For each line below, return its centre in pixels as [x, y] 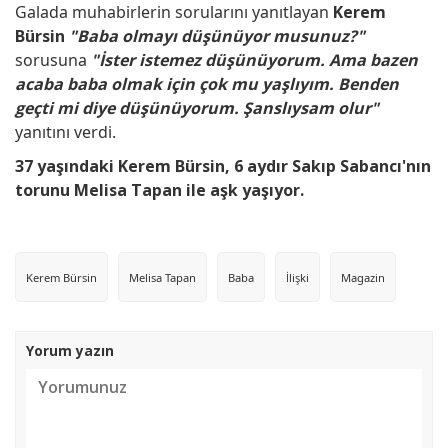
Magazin [363, 278]
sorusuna [53, 59]
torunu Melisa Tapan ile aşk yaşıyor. [159, 189]
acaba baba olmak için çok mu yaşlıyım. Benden [207, 83]
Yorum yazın [70, 350]
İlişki [297, 278]
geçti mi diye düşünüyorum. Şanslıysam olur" [197, 107]
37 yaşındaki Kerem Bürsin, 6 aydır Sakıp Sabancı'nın [223, 165]
